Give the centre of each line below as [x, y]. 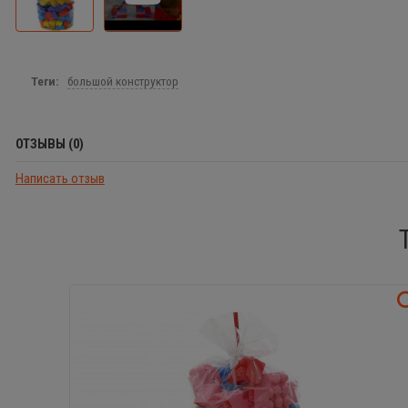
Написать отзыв [60, 179]
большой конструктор [122, 81]
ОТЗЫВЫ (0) [49, 144]
